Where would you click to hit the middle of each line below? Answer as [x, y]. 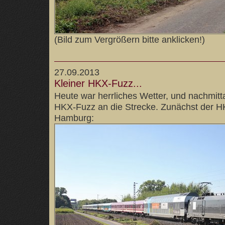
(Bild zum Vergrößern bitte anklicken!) [130, 39]
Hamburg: [74, 118]
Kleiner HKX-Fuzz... [98, 83]
